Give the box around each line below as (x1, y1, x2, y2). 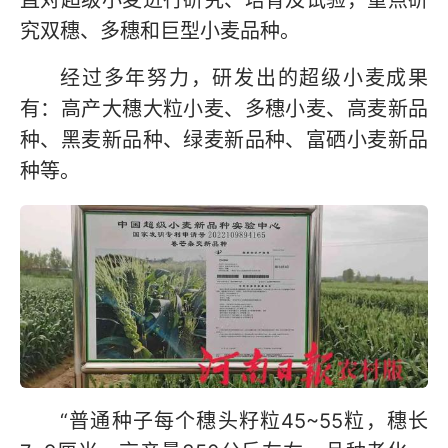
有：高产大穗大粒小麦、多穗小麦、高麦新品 (20, 97, 428, 122)
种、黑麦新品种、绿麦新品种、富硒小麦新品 (20, 128, 428, 153)
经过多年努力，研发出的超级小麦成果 (60, 66, 428, 91)
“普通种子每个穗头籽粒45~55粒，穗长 (60, 409, 428, 434)
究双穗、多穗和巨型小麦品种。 (20, 19, 300, 44)
